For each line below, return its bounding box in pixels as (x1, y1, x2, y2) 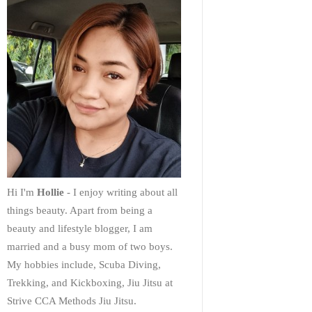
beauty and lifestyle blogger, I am (7, 223, 153, 235)
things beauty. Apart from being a (7, 205, 153, 217)
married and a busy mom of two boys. (7, 241, 173, 253)
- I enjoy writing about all (64, 187, 178, 198)
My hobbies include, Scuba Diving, (7, 259, 161, 271)
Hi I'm (7, 187, 37, 198)
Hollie (37, 187, 64, 198)
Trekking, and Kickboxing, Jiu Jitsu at (7, 277, 173, 289)
